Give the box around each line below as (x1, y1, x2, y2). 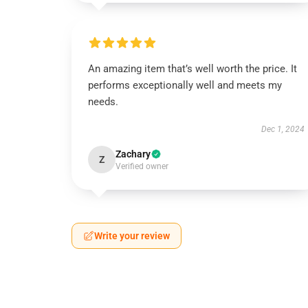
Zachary (115, 148, 151, 159)
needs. (88, 96, 121, 108)
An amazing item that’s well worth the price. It (88, 63, 297, 75)
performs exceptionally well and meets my (88, 79, 282, 91)
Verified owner (115, 162, 168, 171)
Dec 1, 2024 (261, 124, 305, 134)
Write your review (94, 230, 170, 241)
